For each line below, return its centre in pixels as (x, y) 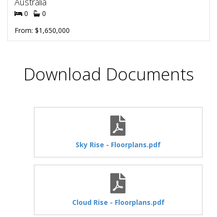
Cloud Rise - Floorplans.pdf (118, 202)
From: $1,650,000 (42, 30)
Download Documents (108, 74)
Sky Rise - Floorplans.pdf (118, 144)
